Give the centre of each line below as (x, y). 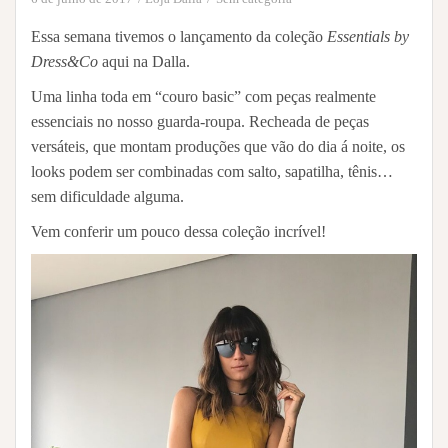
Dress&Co (64, 61)
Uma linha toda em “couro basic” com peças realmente (203, 96)
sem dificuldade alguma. (107, 196)
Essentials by (368, 36)
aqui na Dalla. (144, 61)
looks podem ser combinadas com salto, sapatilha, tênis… (212, 171)
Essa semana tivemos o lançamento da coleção (179, 36)
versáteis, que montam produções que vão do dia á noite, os (218, 146)
